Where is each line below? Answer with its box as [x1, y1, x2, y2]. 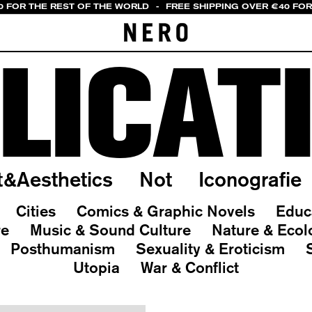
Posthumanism [10, 240, 115, 258]
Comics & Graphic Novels [77, 202, 255, 220]
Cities [16, 202, 56, 220]
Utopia [73, 258, 120, 276]
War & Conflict [141, 258, 239, 276]
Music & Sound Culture [29, 221, 191, 239]
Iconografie [198, 167, 302, 191]
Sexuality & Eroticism [136, 240, 285, 258]
